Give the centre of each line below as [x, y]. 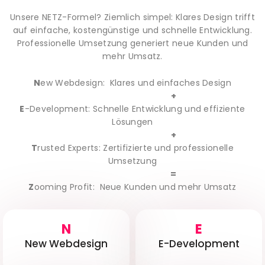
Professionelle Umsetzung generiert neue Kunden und [132, 43]
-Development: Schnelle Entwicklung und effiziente [135, 109]
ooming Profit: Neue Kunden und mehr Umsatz [135, 187]
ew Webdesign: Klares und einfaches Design [136, 83]
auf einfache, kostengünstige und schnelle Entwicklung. [132, 30]
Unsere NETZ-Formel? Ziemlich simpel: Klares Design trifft [132, 17]
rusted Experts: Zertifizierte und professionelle [135, 148]
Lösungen [132, 122]
